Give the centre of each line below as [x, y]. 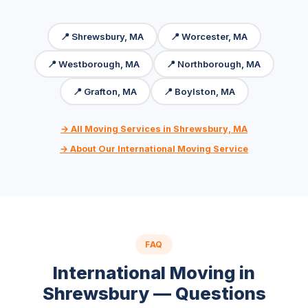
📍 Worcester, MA [209, 36]
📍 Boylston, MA [199, 91]
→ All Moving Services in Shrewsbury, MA [154, 129]
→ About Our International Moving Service [154, 149]
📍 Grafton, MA [105, 91]
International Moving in [154, 273]
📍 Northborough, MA [213, 64]
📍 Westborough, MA [93, 64]
